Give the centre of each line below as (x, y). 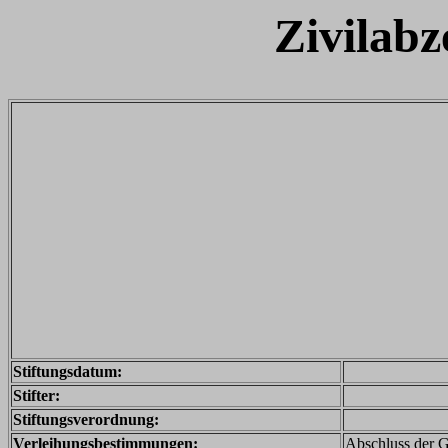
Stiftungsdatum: (67, 371)
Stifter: (36, 395)
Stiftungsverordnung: (86, 419)
